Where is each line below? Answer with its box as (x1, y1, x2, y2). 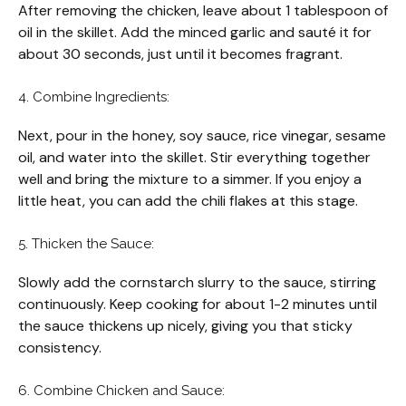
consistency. (18, 338, 101, 358)
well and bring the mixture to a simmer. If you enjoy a (18, 169, 362, 189)
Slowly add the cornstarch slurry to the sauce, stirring (18, 273, 376, 293)
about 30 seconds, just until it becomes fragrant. (18, 44, 343, 64)
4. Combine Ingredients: (18, 89, 169, 106)
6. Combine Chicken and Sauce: (18, 382, 225, 400)
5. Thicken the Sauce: (18, 236, 154, 253)
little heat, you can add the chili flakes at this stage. (18, 191, 358, 211)
